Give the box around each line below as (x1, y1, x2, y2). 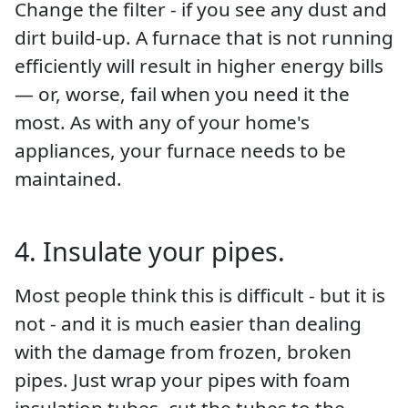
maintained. (15, 165, 122, 191)
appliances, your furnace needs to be (15, 137, 346, 163)
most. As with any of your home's (15, 108, 310, 135)
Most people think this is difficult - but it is (15, 281, 385, 308)
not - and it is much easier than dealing (15, 310, 362, 336)
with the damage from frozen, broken (15, 338, 352, 364)
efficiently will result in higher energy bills (15, 52, 383, 78)
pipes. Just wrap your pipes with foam (15, 366, 350, 393)
